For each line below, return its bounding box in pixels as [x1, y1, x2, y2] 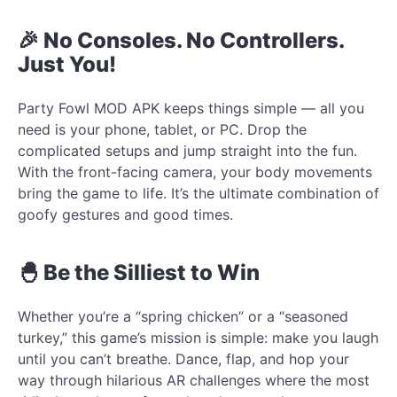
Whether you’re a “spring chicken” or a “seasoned [18, 307, 348, 325]
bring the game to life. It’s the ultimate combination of [18, 183, 379, 202]
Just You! [18, 51, 116, 77]
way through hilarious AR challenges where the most [18, 370, 370, 389]
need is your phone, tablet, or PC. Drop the [18, 120, 307, 138]
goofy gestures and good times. [18, 205, 233, 223]
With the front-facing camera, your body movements [18, 162, 372, 181]
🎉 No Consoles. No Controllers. [18, 27, 344, 53]
